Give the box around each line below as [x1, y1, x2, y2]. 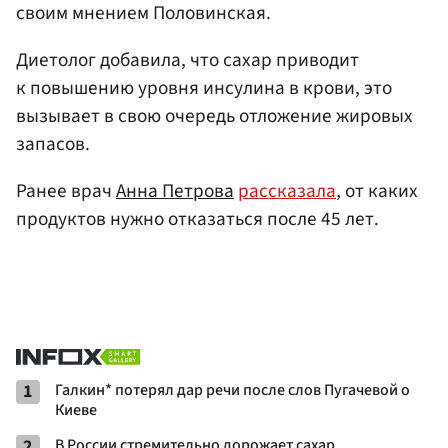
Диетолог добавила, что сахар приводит [16, 45, 359, 74]
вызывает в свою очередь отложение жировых [16, 101, 413, 130]
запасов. [16, 129, 90, 158]
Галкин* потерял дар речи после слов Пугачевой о [55, 379, 410, 402]
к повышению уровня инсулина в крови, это [16, 73, 392, 102]
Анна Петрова [116, 177, 234, 206]
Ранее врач [16, 177, 116, 206]
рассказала [238, 177, 336, 206]
